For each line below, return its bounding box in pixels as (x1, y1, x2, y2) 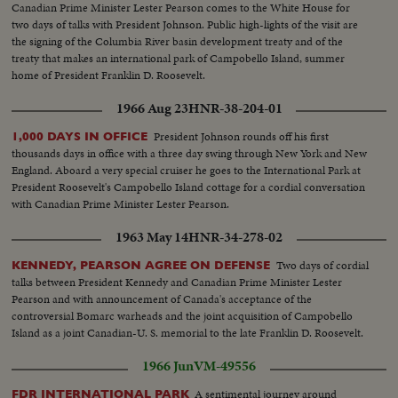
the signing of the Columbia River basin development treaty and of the (12, 33, 344, 51)
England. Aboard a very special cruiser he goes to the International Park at (12, 162, 362, 179)
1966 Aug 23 (115, 99, 188, 119)
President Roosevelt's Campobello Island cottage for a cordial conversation (12, 179, 366, 196)
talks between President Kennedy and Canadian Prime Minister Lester (12, 274, 343, 291)
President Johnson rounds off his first (154, 128, 330, 146)
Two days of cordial (276, 257, 370, 275)
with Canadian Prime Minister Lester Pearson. (12, 195, 230, 213)
